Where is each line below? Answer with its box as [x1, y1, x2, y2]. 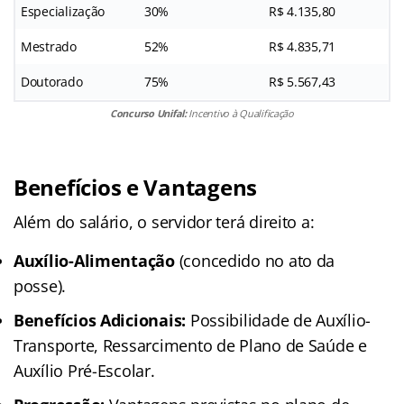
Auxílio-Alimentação [14, 249, 175, 271]
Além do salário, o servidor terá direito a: [14, 210, 315, 233]
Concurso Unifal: [110, 106, 189, 120]
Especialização [21, 2, 106, 20]
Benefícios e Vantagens [14, 171, 258, 202]
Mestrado [21, 37, 77, 55]
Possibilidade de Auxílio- [186, 308, 372, 331]
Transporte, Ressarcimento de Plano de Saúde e [14, 334, 367, 356]
